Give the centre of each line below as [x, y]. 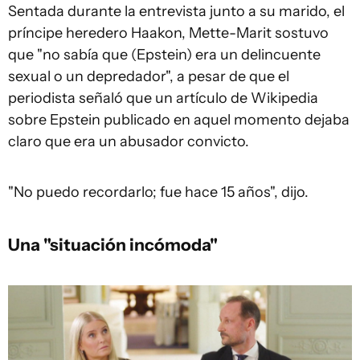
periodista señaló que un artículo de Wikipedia [163, 98]
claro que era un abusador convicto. [129, 141]
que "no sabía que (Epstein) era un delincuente [164, 55]
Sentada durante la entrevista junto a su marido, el [176, 11]
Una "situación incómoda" [113, 244]
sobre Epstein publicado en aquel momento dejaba [179, 120]
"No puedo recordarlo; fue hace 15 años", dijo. [158, 192]
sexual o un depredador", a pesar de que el [149, 76]
